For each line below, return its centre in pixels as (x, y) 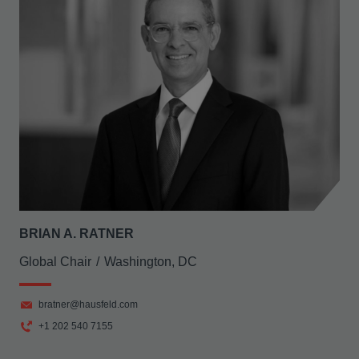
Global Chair (55, 262)
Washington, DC (151, 262)
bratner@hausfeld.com (88, 305)
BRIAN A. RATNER (77, 234)
